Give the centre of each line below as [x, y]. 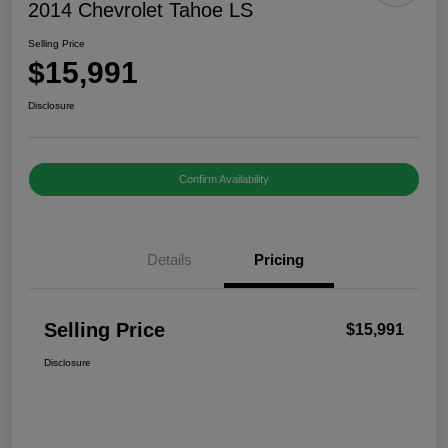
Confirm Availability [224, 179]
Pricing [279, 260]
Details [169, 260]
